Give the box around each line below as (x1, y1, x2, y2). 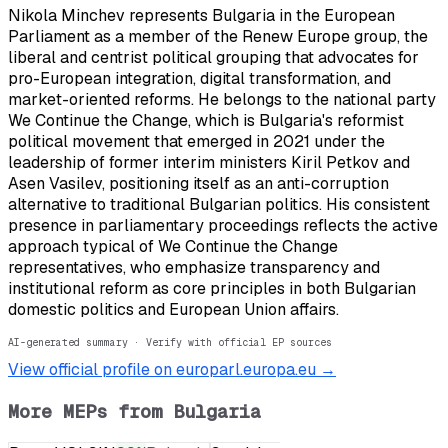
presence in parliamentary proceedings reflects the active (8, 215, 438, 237)
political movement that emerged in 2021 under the (8, 131, 385, 153)
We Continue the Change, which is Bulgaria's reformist (8, 110, 404, 132)
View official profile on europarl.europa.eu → (8, 359, 336, 381)
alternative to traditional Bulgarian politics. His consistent (8, 194, 430, 216)
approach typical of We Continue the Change (8, 236, 338, 258)
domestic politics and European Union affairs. (8, 299, 339, 321)
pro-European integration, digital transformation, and (8, 68, 391, 90)
